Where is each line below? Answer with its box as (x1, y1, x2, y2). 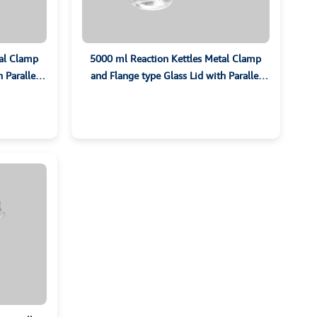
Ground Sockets (141, 86, 211, 99)
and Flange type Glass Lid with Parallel (90, 69, 261, 82)
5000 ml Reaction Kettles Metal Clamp (90, 52, 262, 65)
